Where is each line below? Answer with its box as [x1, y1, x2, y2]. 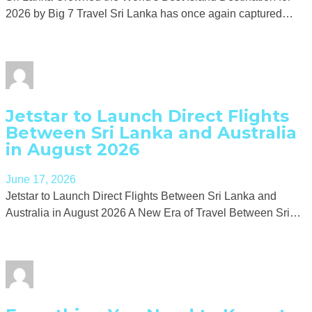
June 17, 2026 [6, 173, 76, 186]
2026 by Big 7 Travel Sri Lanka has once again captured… [6, 7, 293, 19]
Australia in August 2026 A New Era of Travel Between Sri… [6, 207, 301, 219]
